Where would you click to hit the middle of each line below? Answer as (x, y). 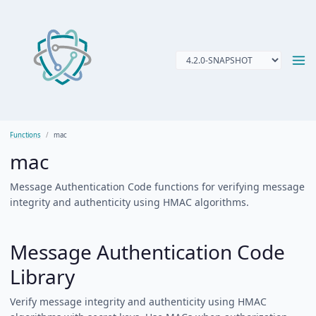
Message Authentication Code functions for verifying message (157, 187)
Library (42, 276)
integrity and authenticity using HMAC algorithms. (129, 202)
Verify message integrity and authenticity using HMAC (138, 302)
